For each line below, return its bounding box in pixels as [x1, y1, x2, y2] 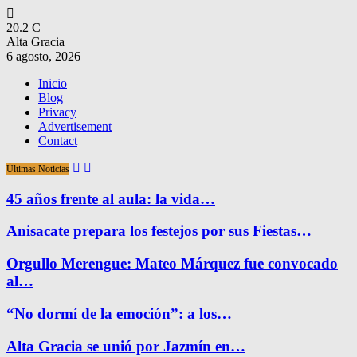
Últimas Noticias [6, 163, 69, 175]
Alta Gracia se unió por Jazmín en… [6, 337, 245, 355]
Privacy [38, 105, 76, 119]
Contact [38, 134, 77, 147]
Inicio [38, 76, 67, 90]
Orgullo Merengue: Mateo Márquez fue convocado [6, 255, 338, 273]
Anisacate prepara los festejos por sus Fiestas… [6, 222, 312, 240]
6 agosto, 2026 [6, 49, 80, 63]
